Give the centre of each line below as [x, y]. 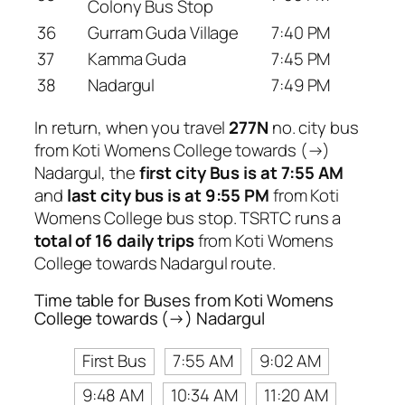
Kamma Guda [137, 59]
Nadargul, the [87, 172]
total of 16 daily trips [114, 240]
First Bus [114, 361]
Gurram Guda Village [164, 33]
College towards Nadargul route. [155, 263]
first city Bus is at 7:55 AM [241, 172]
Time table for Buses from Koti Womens [184, 301]
